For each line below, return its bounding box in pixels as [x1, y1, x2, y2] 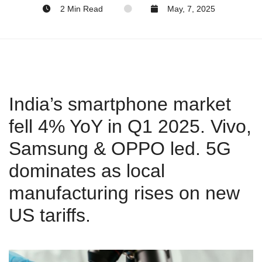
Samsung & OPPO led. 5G [9, 138, 231, 159]
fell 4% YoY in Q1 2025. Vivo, [9, 116, 251, 137]
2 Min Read [60, 5, 103, 13]
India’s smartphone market [9, 94, 231, 115]
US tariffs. [9, 205, 91, 226]
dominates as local [9, 160, 165, 181]
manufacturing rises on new [9, 182, 240, 204]
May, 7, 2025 [167, 5, 215, 13]
